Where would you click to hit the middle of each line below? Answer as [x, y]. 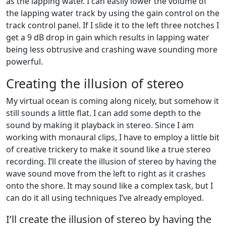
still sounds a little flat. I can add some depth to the [103, 113]
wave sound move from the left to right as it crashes [106, 174]
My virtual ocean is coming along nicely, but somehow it [112, 101]
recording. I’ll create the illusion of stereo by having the [111, 162]
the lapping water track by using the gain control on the [113, 13]
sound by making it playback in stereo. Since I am [100, 125]
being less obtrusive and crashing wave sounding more [112, 50]
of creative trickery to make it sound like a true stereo [108, 150]
